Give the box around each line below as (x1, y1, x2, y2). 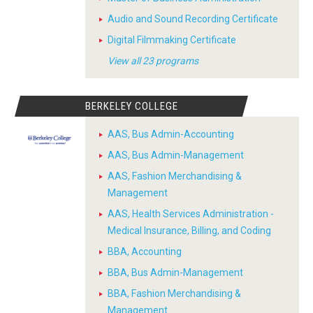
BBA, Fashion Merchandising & (108, 288, 241, 299)
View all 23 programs (108, 55, 198, 66)
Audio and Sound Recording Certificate (108, 13, 278, 24)
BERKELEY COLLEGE (85, 100, 178, 112)
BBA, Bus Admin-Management (108, 267, 243, 278)
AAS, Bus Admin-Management (108, 150, 244, 161)
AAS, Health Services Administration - (108, 208, 274, 219)
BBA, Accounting (108, 246, 182, 257)
